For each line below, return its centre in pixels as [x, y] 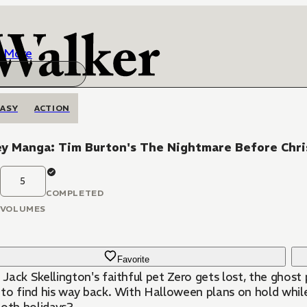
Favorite [134, 259]
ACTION [52, 108]
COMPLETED [75, 193]
